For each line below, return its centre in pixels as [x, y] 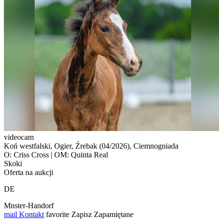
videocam [19, 137]
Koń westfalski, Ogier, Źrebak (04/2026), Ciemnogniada [91, 146]
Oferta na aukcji [29, 172]
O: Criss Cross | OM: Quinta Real [56, 154]
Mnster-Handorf [29, 205]
